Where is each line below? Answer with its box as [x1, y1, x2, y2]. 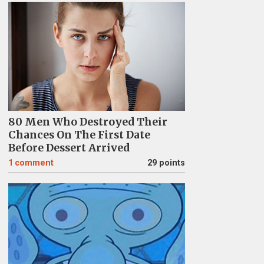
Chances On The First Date [8, 128, 150, 141]
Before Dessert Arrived [8, 141, 130, 154]
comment [14, 158, 54, 168]
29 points [147, 158, 185, 168]
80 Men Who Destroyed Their [8, 115, 167, 128]
